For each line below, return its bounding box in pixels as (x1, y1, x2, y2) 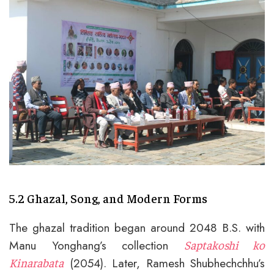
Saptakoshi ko (183, 237, 265, 252)
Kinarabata (9, 254, 64, 270)
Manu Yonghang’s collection (9, 236, 184, 254)
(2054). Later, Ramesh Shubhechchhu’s (64, 254, 265, 272)
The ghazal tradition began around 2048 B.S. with (9, 218, 265, 236)
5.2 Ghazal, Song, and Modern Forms (9, 190, 207, 206)
